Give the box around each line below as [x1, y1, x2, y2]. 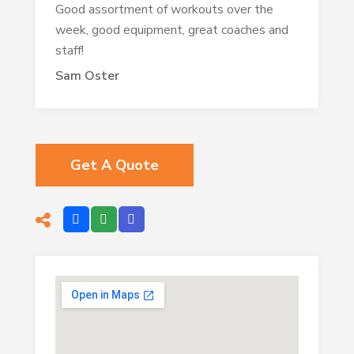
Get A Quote [70, 155, 159, 175]
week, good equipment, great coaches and [55, 21, 288, 39]
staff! [55, 41, 84, 59]
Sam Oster [55, 66, 119, 85]
